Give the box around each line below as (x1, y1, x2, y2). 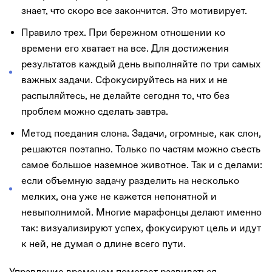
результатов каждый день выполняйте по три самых (21, 58, 260, 70)
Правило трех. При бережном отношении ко (21, 26, 225, 38)
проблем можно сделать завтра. (21, 105, 168, 117)
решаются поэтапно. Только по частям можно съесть (21, 143, 260, 155)
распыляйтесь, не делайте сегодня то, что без (21, 89, 229, 101)
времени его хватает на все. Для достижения (21, 42, 229, 54)
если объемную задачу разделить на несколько (21, 174, 239, 186)
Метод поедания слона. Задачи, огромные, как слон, (21, 127, 261, 139)
